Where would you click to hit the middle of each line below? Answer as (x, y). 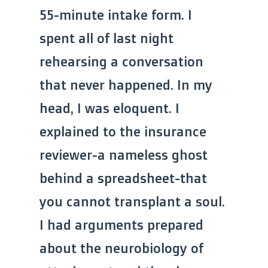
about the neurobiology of (121, 248)
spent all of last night (106, 38)
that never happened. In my (126, 85)
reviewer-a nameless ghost (124, 155)
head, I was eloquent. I (109, 108)
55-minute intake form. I (116, 15)
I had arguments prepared (121, 225)
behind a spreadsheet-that (123, 178)
